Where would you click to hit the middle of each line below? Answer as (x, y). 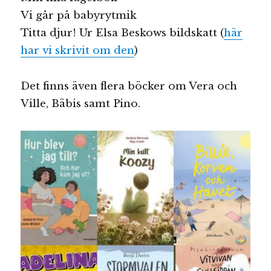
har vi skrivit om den (78, 51)
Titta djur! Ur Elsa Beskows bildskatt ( (122, 33)
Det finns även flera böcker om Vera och (129, 87)
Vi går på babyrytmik (79, 16)
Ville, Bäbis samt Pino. (81, 104)
